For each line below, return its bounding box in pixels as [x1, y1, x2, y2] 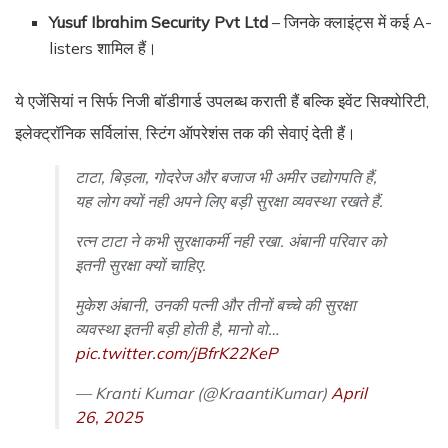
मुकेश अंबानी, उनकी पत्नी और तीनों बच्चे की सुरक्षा [75, 295, 356, 316]
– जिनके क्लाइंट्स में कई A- [268, 12, 433, 33]
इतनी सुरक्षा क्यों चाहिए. [75, 255, 206, 276]
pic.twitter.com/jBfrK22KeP [75, 343, 277, 364]
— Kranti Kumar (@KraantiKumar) [75, 383, 331, 404]
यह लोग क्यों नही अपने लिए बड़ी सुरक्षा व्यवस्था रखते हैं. [75, 191, 383, 212]
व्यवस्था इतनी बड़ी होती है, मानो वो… [75, 319, 279, 340]
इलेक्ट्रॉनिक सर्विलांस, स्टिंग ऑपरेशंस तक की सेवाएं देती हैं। [15, 123, 356, 144]
